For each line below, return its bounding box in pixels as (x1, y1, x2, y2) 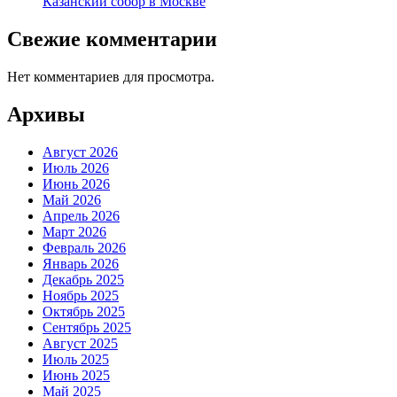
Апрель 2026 (43, 207, 120, 223)
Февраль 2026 (43, 239, 126, 255)
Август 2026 (43, 144, 118, 160)
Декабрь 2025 (43, 271, 124, 287)
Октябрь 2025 (43, 303, 125, 319)
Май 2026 (43, 191, 101, 207)
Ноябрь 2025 (43, 287, 119, 303)
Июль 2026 (43, 160, 109, 175)
